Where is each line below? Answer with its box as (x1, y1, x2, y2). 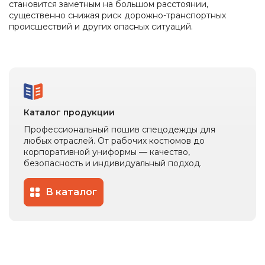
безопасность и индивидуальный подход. (24, 158, 202, 169)
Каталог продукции (24, 107, 115, 118)
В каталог (46, 186, 97, 198)
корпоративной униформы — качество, (24, 147, 190, 158)
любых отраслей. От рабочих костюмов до (24, 135, 205, 147)
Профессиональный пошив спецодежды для (24, 124, 215, 135)
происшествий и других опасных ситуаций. (9, 21, 193, 33)
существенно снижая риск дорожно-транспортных (9, 10, 226, 21)
